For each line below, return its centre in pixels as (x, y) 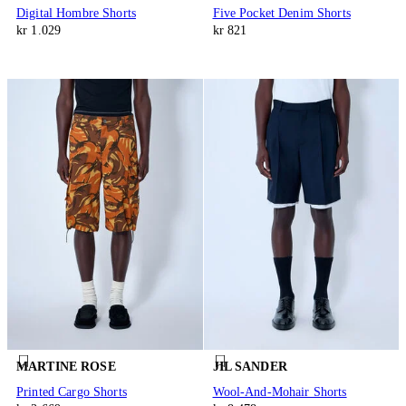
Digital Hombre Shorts (76, 13)
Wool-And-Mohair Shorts (280, 391)
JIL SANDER (250, 367)
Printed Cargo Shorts (72, 391)
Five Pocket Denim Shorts (281, 13)
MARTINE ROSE (66, 367)
